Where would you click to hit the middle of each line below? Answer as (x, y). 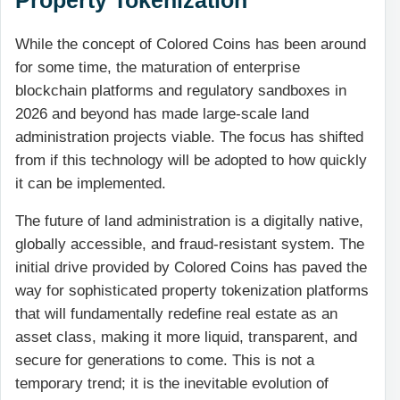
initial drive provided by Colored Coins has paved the (191, 268)
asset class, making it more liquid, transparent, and (186, 337)
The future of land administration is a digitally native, (189, 221)
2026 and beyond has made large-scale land (162, 113)
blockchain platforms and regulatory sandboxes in (181, 90)
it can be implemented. (91, 183)
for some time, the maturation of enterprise (158, 67)
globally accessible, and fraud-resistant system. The (190, 245)
